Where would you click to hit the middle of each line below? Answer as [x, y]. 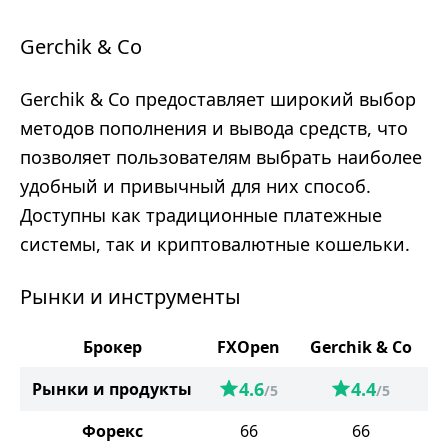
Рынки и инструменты [130, 296]
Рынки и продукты [112, 389]
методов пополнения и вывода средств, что [214, 128]
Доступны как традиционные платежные [201, 215]
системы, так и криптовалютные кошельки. [215, 244]
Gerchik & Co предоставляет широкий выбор [218, 99]
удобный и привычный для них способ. [195, 186]
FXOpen [248, 347]
